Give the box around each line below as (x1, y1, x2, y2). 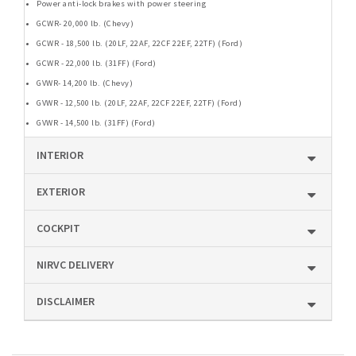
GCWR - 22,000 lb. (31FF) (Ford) (37, 57, 157, 68)
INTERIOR (37, 147, 83, 162)
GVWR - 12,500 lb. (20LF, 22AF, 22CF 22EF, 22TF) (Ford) (37, 97, 242, 108)
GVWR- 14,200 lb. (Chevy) (37, 77, 133, 88)
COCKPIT (37, 220, 80, 235)
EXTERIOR (37, 184, 85, 199)
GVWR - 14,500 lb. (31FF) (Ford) (37, 117, 156, 128)
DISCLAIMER (37, 293, 95, 308)
